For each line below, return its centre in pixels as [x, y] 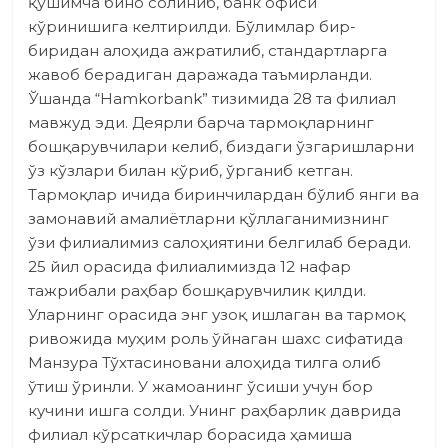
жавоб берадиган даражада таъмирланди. [200, 75]
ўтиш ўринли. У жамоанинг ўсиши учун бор [201, 387]
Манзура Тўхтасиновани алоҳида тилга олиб [205, 363]
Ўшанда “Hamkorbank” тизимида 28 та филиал [212, 99]
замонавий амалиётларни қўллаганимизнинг [209, 219]
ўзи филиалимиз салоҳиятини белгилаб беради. [220, 243]
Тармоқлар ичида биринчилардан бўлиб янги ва [224, 195]
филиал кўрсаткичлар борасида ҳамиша [190, 435]
